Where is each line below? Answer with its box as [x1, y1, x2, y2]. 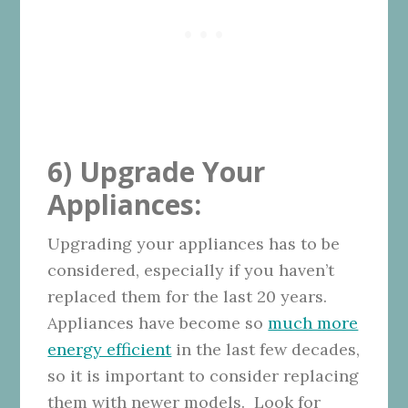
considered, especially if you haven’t [47, 259, 335, 280]
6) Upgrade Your [47, 152, 266, 190]
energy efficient [47, 338, 172, 360]
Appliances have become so [47, 311, 269, 333]
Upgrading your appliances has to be [47, 232, 341, 254]
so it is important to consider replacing [47, 364, 360, 386]
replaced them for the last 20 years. [47, 285, 328, 307]
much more [268, 311, 359, 333]
